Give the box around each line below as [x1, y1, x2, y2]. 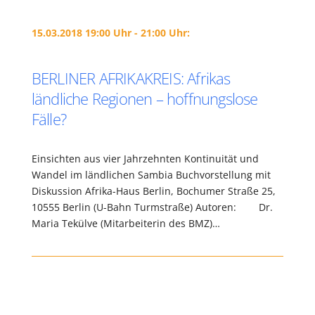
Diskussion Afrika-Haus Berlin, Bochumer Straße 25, [31, 184, 276, 198]
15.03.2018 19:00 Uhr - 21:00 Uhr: [31, 26, 190, 39]
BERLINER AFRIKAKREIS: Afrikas [31, 67, 231, 89]
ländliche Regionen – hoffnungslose [31, 88, 258, 109]
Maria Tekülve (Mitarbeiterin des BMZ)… [31, 217, 220, 230]
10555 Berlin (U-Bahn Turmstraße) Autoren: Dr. [31, 200, 273, 214]
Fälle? [31, 108, 66, 129]
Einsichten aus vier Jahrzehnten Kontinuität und [31, 152, 259, 165]
